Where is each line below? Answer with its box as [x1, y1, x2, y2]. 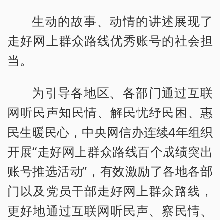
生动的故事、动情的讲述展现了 [32, 12, 213, 29]
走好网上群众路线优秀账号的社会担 [7, 32, 213, 49]
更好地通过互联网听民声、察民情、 [7, 202, 213, 219]
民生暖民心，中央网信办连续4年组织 [7, 123, 213, 140]
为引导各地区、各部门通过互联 [32, 84, 213, 101]
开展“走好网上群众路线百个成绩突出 [7, 143, 213, 160]
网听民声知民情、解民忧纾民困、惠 [7, 104, 213, 121]
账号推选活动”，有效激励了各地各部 [7, 163, 213, 180]
